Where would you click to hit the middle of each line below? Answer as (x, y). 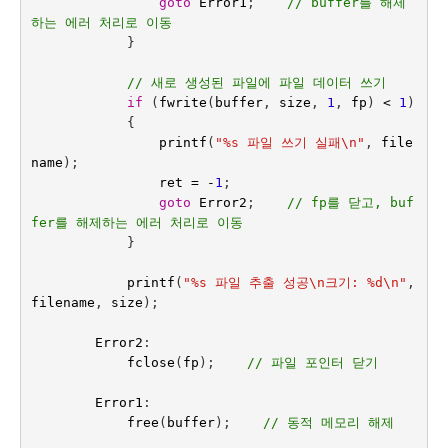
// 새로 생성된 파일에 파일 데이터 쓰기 (256, 82)
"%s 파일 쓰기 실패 (277, 142)
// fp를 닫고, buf (350, 202)
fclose (150, 362)
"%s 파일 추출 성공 (245, 282)
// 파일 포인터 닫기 (312, 362)
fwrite (182, 102)
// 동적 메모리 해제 (328, 422)
